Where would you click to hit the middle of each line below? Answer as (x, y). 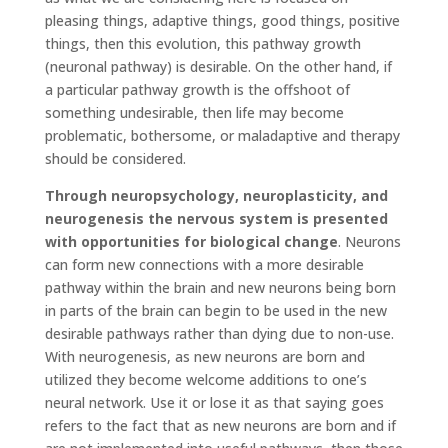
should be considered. (115, 158)
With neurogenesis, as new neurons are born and (204, 356)
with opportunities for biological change (191, 241)
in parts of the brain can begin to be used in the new (215, 310)
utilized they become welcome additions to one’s (205, 379)
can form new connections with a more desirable (204, 264)
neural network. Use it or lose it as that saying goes (214, 402)
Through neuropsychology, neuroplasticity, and (216, 195)
